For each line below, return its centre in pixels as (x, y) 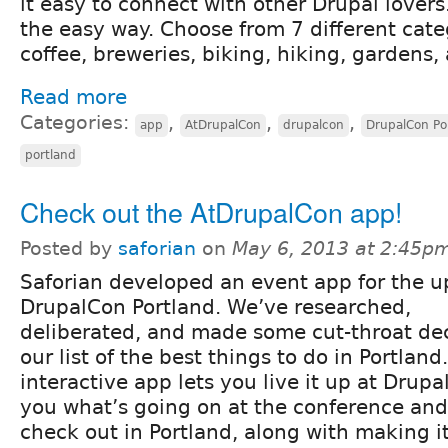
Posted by (69, 248)
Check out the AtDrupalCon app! (211, 211)
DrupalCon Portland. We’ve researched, (215, 306)
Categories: (77, 122)
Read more (73, 96)
